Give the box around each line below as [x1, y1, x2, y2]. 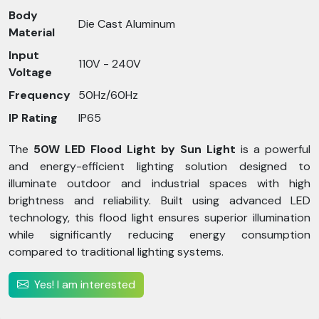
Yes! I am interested [34, 277, 135, 292]
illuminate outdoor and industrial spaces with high [9, 176, 310, 191]
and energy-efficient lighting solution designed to [9, 159, 310, 174]
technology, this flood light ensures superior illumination [9, 210, 310, 225]
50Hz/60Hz [78, 88, 138, 103]
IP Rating [9, 110, 58, 125]
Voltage [9, 65, 52, 80]
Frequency [9, 88, 70, 103]
